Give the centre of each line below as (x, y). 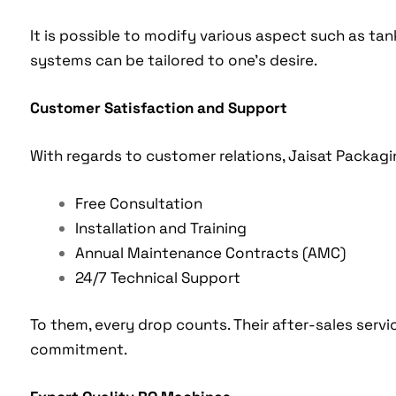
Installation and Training (160, 228)
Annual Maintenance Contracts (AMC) (210, 252)
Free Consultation (138, 203)
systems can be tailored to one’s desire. (173, 60)
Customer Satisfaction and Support (158, 107)
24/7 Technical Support (157, 277)
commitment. (78, 350)
